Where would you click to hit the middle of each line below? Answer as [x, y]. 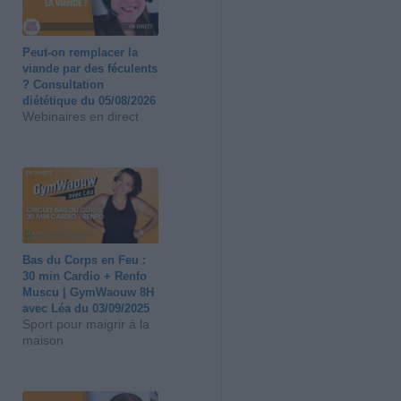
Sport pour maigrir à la [86, 324]
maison [43, 341]
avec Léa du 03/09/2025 [86, 309]
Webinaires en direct [81, 117]
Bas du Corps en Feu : [85, 260]
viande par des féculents [90, 69]
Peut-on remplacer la [81, 53]
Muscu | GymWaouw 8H [89, 293]
